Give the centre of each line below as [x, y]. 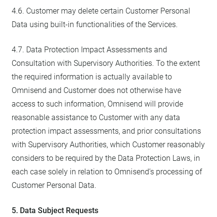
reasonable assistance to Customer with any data [96, 117]
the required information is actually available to [92, 77]
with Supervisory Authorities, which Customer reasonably [108, 145]
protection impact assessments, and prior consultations [106, 131]
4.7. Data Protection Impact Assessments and [89, 50]
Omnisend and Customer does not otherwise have [96, 90]
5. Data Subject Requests [55, 210]
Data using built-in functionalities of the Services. [95, 24]
